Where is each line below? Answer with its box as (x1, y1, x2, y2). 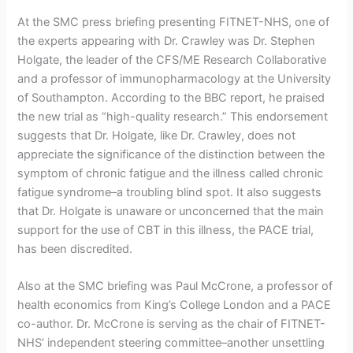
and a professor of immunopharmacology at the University (17, 72, 332, 87)
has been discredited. (17, 242, 133, 257)
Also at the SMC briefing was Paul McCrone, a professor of (17, 279, 333, 294)
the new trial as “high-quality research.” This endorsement (17, 110, 329, 124)
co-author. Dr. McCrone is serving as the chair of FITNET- (17, 317, 326, 332)
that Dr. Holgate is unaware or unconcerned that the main (17, 204, 325, 219)
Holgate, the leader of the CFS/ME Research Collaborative (17, 53, 327, 68)
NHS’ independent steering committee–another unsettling (17, 336, 325, 351)
